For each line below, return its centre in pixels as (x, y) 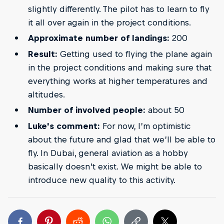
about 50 (165, 110)
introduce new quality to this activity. (101, 180)
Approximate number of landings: (98, 38)
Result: (42, 54)
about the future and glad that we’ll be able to (121, 139)
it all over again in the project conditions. (109, 22)
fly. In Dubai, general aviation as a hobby (108, 153)
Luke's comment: (64, 126)
